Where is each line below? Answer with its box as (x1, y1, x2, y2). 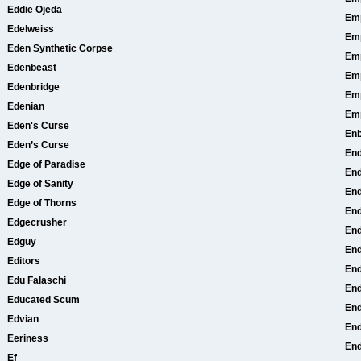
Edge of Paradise (7, 159, 85, 170)
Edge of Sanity (7, 178, 73, 189)
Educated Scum (7, 294, 80, 305)
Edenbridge (7, 81, 60, 93)
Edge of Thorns (7, 197, 77, 209)
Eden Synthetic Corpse (7, 43, 113, 54)
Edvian (7, 313, 39, 325)
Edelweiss (7, 23, 54, 35)
